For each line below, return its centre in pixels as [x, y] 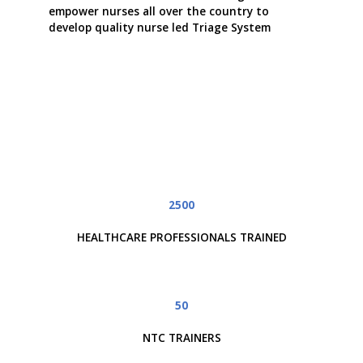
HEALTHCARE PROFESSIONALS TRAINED [181, 238]
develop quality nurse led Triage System [160, 27]
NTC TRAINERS [181, 338]
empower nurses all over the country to [159, 11]
